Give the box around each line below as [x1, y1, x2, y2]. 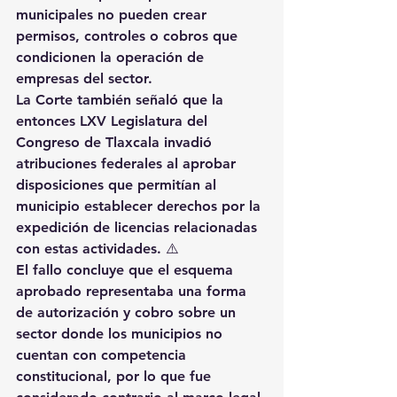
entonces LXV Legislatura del [16, 112, 212, 129]
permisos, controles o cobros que [16, 27, 242, 44]
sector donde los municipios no [16, 324, 227, 342]
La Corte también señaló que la [16, 90, 228, 108]
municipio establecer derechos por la [16, 197, 265, 214]
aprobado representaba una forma [16, 282, 251, 300]
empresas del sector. [16, 69, 152, 87]
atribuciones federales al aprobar [16, 154, 240, 172]
